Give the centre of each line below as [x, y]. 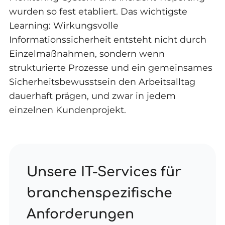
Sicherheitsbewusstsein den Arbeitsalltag [102, 81]
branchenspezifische [100, 193]
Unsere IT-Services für [104, 172]
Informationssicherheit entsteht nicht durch [107, 39]
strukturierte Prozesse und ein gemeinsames [110, 67]
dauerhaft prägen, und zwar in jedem [92, 95]
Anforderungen [81, 214]
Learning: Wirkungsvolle [64, 25]
